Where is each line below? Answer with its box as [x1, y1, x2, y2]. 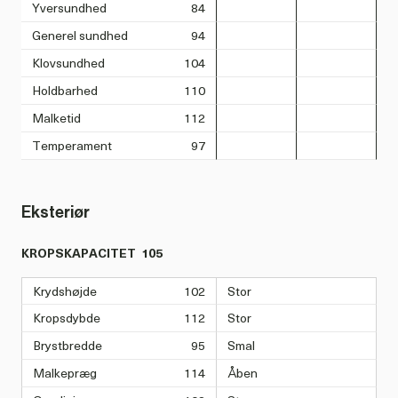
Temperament [32, 136, 112, 155]
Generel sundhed [32, 26, 128, 45]
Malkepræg [33, 363, 97, 383]
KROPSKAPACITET [21, 243, 136, 263]
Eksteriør [21, 202, 90, 223]
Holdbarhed [32, 81, 98, 100]
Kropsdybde [33, 308, 100, 328]
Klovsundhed [32, 53, 105, 73]
